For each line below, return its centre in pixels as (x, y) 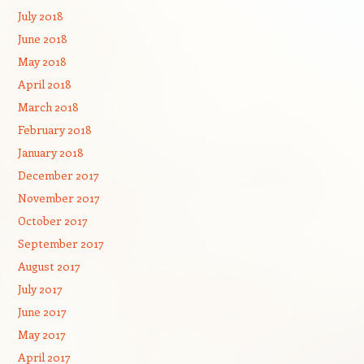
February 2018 (54, 130)
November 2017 (58, 198)
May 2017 (41, 334)
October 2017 (52, 221)
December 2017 (58, 175)
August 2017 (49, 266)
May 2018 (42, 61)
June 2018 (42, 39)
